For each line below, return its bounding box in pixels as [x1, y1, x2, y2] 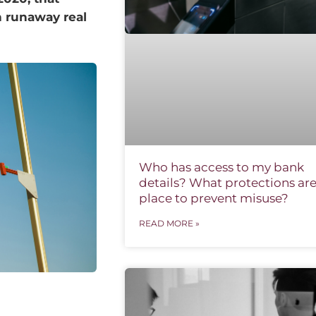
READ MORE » [138, 217, 200, 229]
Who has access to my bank [138, 159, 304, 174]
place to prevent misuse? [138, 190, 288, 205]
